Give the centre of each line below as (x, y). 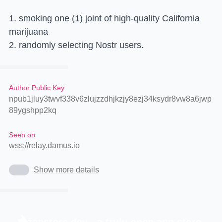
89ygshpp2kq (33, 110)
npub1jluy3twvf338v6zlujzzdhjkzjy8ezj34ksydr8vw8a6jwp (110, 99)
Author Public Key (37, 87)
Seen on (22, 135)
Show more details (66, 169)
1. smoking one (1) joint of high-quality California (104, 18)
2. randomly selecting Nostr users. (76, 45)
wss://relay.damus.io (44, 145)
